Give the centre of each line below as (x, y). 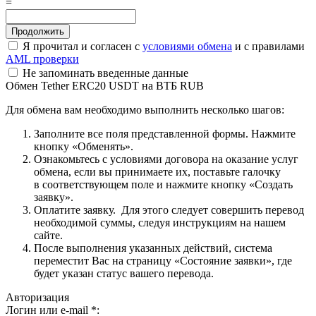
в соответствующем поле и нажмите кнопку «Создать (163, 184)
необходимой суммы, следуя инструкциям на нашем (160, 222)
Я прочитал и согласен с (81, 46)
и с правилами (268, 46)
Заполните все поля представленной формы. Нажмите (165, 133)
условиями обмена (187, 46)
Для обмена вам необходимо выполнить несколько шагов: (145, 109)
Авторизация (37, 297)
